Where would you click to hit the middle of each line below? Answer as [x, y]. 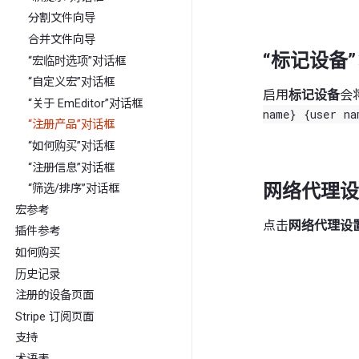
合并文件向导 [62, 40]
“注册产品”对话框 [72, 125]
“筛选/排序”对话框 [74, 189]
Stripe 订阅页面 [55, 317]
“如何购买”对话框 [72, 147]
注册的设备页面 [55, 296]
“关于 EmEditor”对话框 [86, 103]
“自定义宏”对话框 [72, 83]
